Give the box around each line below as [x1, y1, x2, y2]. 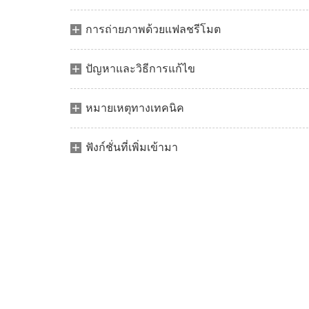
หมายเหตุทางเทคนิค [86, 101, 184, 114]
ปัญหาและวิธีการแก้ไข [86, 62, 195, 75]
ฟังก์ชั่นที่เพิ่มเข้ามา [86, 141, 178, 154]
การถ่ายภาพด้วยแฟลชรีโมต [86, 23, 221, 36]
